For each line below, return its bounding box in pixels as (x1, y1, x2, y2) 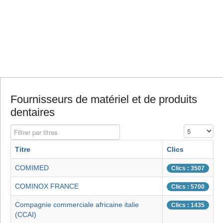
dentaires (10, 106, 55, 119)
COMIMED (15, 164, 49, 172)
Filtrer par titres (10, 125, 56, 133)
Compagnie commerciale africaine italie (15, 201, 139, 209)
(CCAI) (15, 211, 36, 219)
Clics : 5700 (171, 183, 205, 191)
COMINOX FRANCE (15, 182, 79, 191)
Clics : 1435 (171, 202, 205, 209)
